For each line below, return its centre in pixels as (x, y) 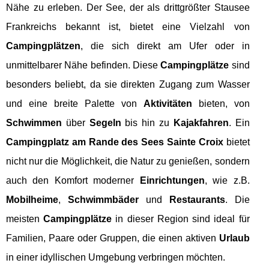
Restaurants (197, 199)
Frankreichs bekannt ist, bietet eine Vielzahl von (128, 26)
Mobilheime (32, 199)
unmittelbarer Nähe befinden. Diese (83, 65)
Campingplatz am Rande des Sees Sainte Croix (115, 142)
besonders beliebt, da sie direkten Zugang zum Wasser (128, 84)
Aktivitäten (168, 103)
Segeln (105, 122)
